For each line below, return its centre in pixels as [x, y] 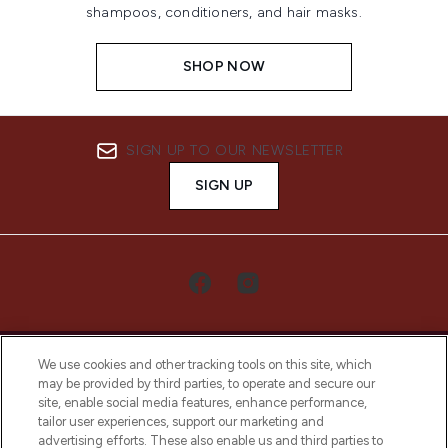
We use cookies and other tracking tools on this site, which [205, 364]
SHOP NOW [224, 66]
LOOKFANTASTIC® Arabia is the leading [224, 422]
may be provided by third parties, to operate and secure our [207, 383]
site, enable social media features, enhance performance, [203, 402]
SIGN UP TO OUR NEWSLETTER [235, 150]
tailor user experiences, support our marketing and [181, 421]
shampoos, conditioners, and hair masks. [224, 12]
